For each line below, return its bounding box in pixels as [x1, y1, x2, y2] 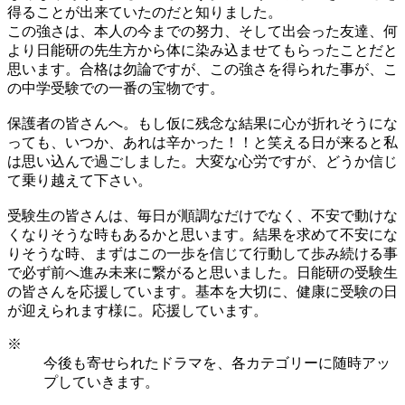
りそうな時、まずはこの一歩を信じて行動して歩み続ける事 [7, 245, 398, 261]
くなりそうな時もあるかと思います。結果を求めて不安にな [7, 226, 398, 242]
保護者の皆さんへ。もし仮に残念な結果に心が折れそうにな [7, 115, 398, 131]
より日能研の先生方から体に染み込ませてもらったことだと [7, 42, 398, 58]
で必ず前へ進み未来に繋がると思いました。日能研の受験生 [7, 264, 398, 280]
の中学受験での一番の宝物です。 [7, 80, 224, 96]
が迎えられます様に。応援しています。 [7, 302, 268, 318]
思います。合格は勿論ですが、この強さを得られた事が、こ [7, 61, 398, 77]
